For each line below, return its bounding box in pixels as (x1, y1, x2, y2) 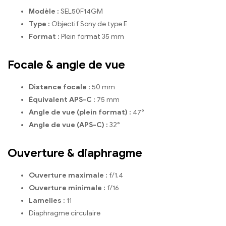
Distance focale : (29, 83, 90, 92)
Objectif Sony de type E (50, 20, 127, 29)
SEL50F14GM (59, 7, 103, 16)
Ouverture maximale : (29, 171, 107, 180)
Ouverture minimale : (29, 184, 105, 193)
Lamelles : (29, 196, 65, 205)
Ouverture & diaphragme (8, 145, 142, 160)
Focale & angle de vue (8, 58, 125, 72)
